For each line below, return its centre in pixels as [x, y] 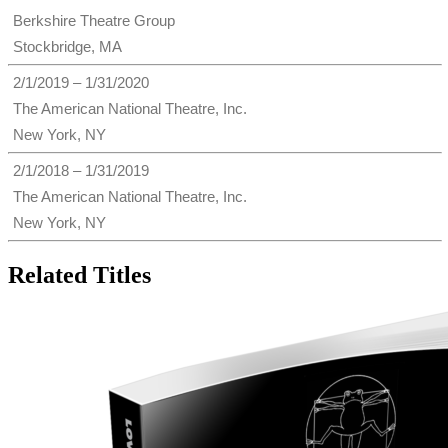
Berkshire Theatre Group [94, 21]
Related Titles [79, 275]
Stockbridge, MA [67, 47]
